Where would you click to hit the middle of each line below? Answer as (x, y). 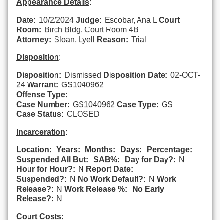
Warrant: (42, 84)
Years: (68, 149)
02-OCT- (185, 75)
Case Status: (40, 114)
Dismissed (82, 75)
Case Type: (137, 104)
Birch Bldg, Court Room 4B (91, 29)
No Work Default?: (111, 179)
